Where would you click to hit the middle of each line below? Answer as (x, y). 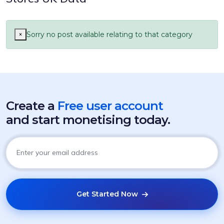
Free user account (110, 106)
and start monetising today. (88, 120)
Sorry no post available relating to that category (109, 34)
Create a (32, 106)
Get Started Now (108, 194)
